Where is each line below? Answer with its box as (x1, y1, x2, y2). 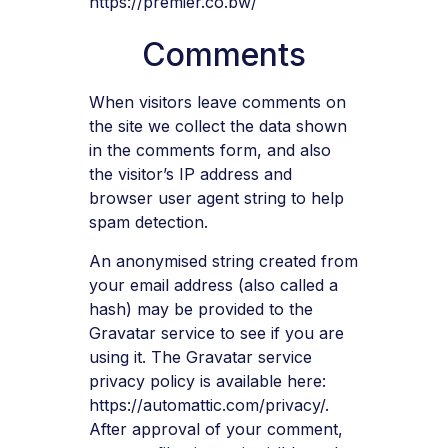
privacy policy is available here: (88, 370, 326, 391)
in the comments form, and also (88, 140, 331, 161)
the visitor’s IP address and (88, 164, 292, 185)
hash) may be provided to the (88, 298, 313, 319)
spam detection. (88, 212, 208, 233)
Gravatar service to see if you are (88, 322, 344, 343)
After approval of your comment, (88, 418, 343, 439)
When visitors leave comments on (88, 92, 346, 113)
